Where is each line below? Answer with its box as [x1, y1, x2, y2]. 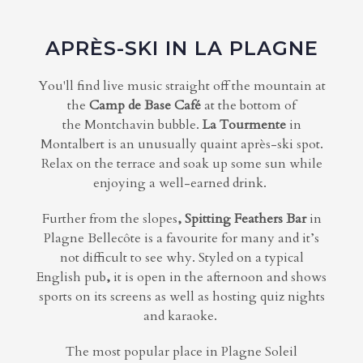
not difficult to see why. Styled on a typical [59, 249, 304, 267]
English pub [36, 268, 106, 286]
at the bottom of [201, 96, 296, 114]
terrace [116, 155, 156, 173]
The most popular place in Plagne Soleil [66, 343, 297, 361]
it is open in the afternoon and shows [110, 268, 327, 286]
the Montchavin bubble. [62, 116, 203, 134]
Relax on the [41, 155, 113, 173]
